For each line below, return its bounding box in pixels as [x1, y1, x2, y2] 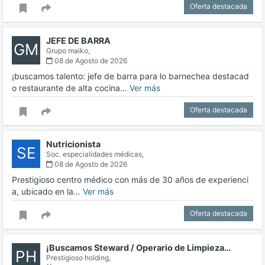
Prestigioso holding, [46, 253, 111, 263]
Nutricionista [46, 139, 101, 150]
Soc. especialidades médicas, [46, 150, 144, 159]
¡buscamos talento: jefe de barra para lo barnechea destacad [12, 71, 249, 82]
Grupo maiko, [46, 46, 90, 56]
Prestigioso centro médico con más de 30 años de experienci [12, 174, 248, 185]
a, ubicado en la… [12, 186, 83, 197]
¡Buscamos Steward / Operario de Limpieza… [46, 243, 231, 253]
